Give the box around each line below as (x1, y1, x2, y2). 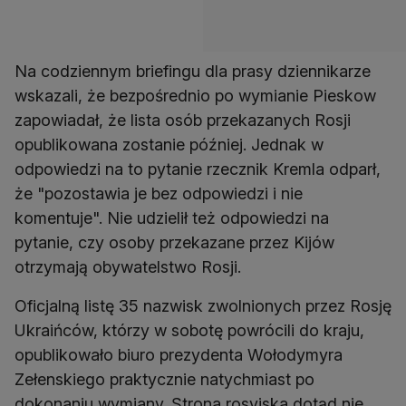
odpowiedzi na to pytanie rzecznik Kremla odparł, (14, 159, 381, 179)
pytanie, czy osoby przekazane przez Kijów (14, 233, 334, 252)
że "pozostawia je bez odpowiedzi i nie (14, 184, 303, 203)
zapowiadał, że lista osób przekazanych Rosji (14, 111, 351, 130)
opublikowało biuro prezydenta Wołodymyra (14, 345, 343, 364)
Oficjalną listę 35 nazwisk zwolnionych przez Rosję (14, 296, 391, 315)
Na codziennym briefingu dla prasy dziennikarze (14, 62, 371, 81)
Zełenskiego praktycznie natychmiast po (14, 370, 314, 389)
